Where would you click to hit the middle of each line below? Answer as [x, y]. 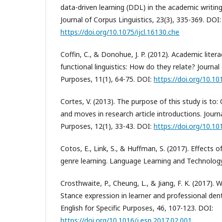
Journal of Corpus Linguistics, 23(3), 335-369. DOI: [141, 19]
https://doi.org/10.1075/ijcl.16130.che [120, 32]
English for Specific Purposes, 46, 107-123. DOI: [137, 208]
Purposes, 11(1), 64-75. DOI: [107, 79]
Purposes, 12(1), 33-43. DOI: [107, 126]
